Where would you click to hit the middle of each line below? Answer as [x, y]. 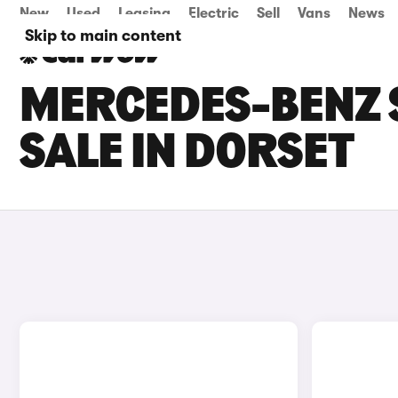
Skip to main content [103, 36]
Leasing [144, 13]
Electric [214, 13]
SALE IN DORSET [187, 155]
